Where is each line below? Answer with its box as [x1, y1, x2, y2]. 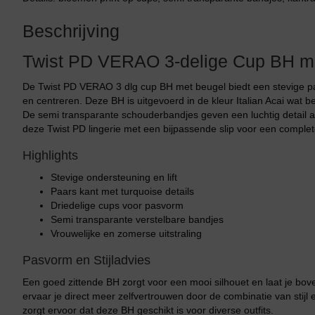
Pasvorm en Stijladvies [22, 253, 150, 267]
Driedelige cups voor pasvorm [51, 200, 184, 211]
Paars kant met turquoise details [51, 186, 194, 197]
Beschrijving [22, 21, 120, 41]
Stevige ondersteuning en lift [51, 172, 177, 183]
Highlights [22, 148, 78, 162]
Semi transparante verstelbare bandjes [51, 214, 224, 225]
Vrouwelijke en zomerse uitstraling [51, 228, 202, 239]
